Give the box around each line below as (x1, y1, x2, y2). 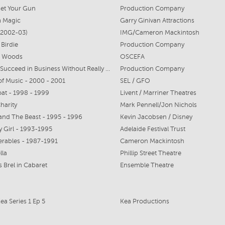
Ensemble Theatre (120, 162, 174, 169)
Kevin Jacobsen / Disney (120, 114, 192, 121)
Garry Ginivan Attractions (120, 17, 194, 24)
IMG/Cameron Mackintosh (120, 29, 199, 36)
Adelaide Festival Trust (120, 126, 185, 133)
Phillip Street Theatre (120, 150, 181, 157)
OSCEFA (120, 53, 145, 60)
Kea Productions (120, 198, 169, 205)
